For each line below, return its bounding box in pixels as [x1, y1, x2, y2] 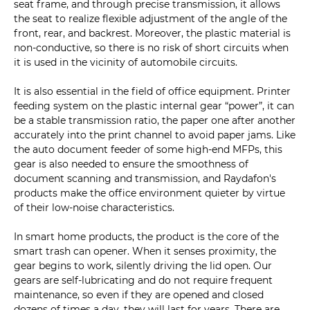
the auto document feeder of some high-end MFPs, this [14, 143, 282, 156]
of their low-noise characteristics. [14, 201, 174, 215]
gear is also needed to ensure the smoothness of [14, 158, 248, 171]
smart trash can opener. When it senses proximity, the [14, 245, 276, 258]
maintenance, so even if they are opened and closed [14, 289, 264, 302]
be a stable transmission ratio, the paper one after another [14, 114, 295, 127]
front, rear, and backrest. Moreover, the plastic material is [14, 27, 291, 40]
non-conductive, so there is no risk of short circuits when [14, 42, 289, 55]
